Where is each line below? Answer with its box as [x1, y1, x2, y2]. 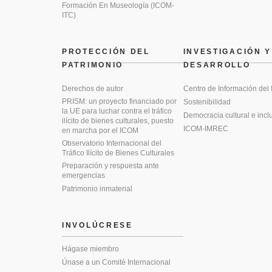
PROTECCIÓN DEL [62, 47, 150, 56]
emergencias [62, 171, 105, 180]
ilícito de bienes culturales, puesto [62, 116, 174, 125]
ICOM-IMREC [183, 124, 228, 133]
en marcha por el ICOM [62, 126, 142, 135]
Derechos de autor [62, 84, 123, 93]
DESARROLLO [183, 60, 251, 69]
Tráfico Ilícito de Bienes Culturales [62, 148, 174, 157]
